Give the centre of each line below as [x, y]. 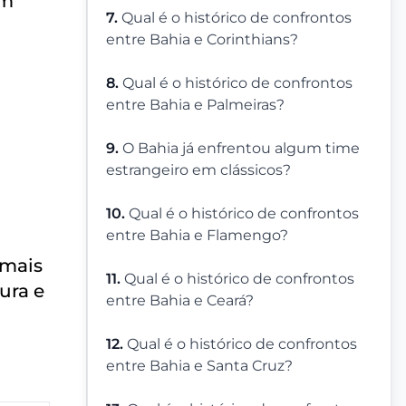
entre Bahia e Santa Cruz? [199, 366]
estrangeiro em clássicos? [198, 170]
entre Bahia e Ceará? [180, 301]
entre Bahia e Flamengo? [197, 236]
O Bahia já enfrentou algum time [241, 149]
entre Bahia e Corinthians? [202, 40]
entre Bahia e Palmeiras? [195, 105]
